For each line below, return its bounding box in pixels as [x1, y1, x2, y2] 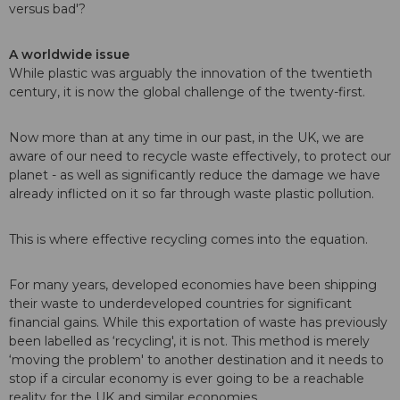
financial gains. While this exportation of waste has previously [9, 314, 387, 331]
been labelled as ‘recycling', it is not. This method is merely [9, 333, 370, 350]
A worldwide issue [9, 46, 129, 63]
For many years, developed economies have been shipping [9, 277, 377, 294]
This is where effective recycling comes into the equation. [9, 231, 368, 248]
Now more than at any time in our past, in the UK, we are [9, 129, 364, 146]
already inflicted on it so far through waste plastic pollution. [9, 186, 374, 203]
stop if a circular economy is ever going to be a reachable [9, 371, 364, 387]
